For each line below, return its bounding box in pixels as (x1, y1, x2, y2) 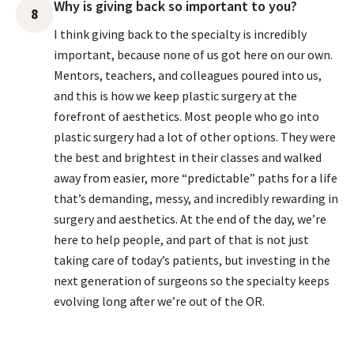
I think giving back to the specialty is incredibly (54, 26, 307, 42)
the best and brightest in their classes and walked (54, 149, 322, 165)
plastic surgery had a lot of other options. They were (54, 129, 336, 145)
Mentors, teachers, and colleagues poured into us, (54, 67, 322, 83)
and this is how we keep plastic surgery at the (54, 88, 297, 104)
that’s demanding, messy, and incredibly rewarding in (54, 190, 338, 206)
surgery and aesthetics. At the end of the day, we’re (54, 211, 326, 227)
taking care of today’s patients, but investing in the (54, 252, 330, 268)
